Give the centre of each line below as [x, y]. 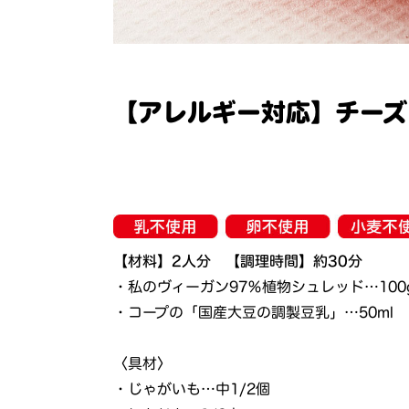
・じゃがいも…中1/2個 [192, 388]
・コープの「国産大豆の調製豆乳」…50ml [254, 312]
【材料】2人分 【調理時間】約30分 [238, 261]
